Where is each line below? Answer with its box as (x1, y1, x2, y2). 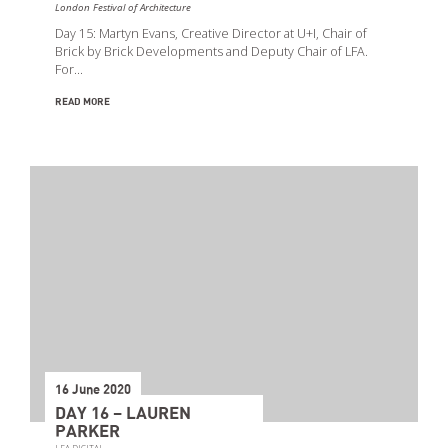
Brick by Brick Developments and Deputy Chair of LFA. (55, 42, 368, 60)
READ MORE (55, 96, 110, 107)
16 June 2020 (55, 383, 131, 397)
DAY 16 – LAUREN (55, 405, 191, 422)
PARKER (55, 423, 120, 440)
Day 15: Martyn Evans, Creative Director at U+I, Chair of (55, 24, 367, 42)
